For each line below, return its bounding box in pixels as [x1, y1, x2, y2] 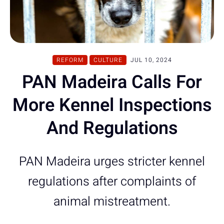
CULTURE [93, 55, 122, 64]
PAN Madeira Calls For [22, 68, 202, 95]
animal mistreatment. [53, 192, 170, 211]
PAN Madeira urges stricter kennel [19, 152, 205, 171]
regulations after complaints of [28, 172, 196, 191]
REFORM [56, 55, 83, 64]
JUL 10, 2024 [130, 55, 172, 64]
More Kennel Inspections [12, 91, 212, 118]
